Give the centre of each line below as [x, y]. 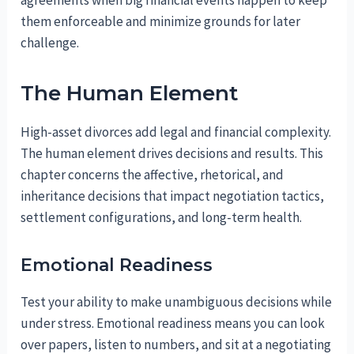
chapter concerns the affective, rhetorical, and [153, 174]
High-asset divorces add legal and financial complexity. [176, 132]
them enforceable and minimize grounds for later [161, 21]
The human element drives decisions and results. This [172, 153]
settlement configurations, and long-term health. [162, 217]
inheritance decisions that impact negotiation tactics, [173, 196]
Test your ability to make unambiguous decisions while [177, 301]
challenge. [50, 42]
